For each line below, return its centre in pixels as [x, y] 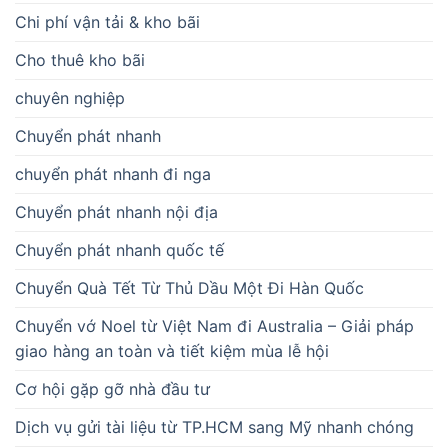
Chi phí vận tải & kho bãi [107, 21]
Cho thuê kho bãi [80, 59]
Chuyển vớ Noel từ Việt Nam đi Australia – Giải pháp [214, 325]
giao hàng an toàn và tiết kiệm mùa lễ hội [172, 350]
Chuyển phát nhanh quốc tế [119, 249]
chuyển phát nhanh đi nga [113, 173]
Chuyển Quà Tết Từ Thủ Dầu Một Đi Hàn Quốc [189, 287]
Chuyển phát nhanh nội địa [116, 211]
